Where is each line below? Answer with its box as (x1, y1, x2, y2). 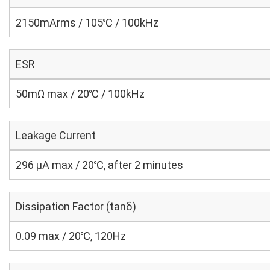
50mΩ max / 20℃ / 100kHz (16, 87, 145, 100)
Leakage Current (16, 129, 96, 142)
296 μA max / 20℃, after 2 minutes (16, 159, 183, 171)
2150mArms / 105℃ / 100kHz (16, 16, 159, 29)
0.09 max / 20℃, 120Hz (16, 230, 126, 242)
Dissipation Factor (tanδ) (16, 200, 136, 213)
